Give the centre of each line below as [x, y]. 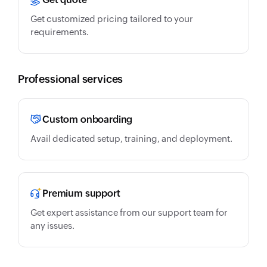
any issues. [52, 226]
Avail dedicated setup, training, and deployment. [131, 139]
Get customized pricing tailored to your [112, 19]
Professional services [71, 79]
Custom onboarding [88, 119]
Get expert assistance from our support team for [129, 212]
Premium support [81, 193]
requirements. [60, 32]
